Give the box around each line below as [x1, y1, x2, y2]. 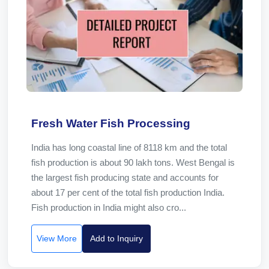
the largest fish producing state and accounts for [31, 172, 219, 183]
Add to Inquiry [90, 234, 143, 243]
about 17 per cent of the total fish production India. [31, 187, 225, 198]
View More [37, 234, 77, 243]
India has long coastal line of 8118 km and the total [31, 142, 227, 153]
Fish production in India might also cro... [31, 202, 186, 213]
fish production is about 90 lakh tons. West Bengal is [31, 157, 235, 168]
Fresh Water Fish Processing [31, 117, 190, 130]
